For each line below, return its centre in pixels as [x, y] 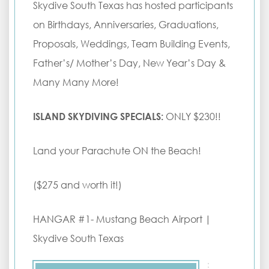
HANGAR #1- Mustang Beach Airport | [122, 219]
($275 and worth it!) [77, 185]
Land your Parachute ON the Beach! [117, 151]
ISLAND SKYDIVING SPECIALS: [98, 116]
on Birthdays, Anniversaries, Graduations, [126, 25]
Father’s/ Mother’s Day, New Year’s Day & [129, 63]
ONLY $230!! [192, 116]
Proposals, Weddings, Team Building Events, [131, 44]
